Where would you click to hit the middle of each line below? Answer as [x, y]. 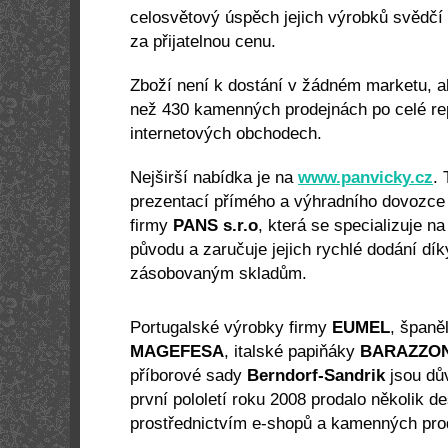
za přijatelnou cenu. [203, 41]
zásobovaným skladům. [218, 273]
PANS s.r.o [215, 225]
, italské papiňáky [292, 351]
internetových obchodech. [226, 133]
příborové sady [188, 375]
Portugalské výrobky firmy [231, 327]
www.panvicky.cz [365, 177]
